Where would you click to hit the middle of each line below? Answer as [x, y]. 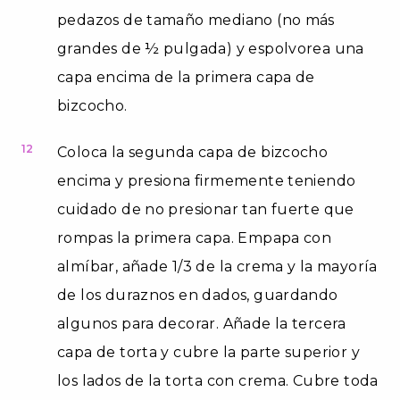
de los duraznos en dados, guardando [198, 295]
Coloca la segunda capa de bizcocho [193, 152]
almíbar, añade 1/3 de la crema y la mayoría [217, 266]
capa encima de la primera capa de [186, 77]
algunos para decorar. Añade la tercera [202, 323]
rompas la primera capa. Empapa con [195, 237]
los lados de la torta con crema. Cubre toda [218, 380]
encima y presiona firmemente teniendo [207, 180]
